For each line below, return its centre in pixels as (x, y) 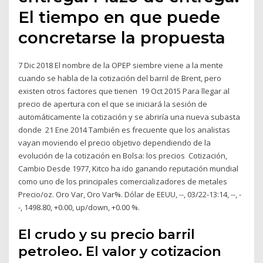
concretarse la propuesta (124, 38)
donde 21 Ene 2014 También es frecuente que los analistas (124, 130)
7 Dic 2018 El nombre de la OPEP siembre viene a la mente (121, 65)
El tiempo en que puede (119, 17)
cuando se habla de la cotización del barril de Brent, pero (120, 78)
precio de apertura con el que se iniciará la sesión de (113, 104)
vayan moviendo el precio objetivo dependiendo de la (115, 143)
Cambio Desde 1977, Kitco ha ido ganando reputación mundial (129, 169)
